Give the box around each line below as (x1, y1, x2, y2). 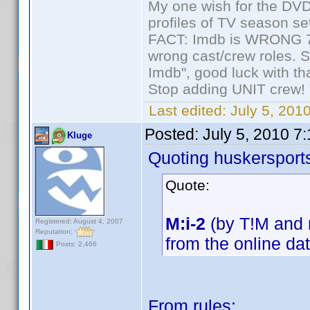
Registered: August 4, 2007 (35, 217, 123, 225)
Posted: (145, 125, 203, 143)
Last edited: (145, 102, 230, 118)
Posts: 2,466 (54, 240, 97, 248)
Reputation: (35, 227, 75, 235)
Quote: (165, 177, 210, 193)
